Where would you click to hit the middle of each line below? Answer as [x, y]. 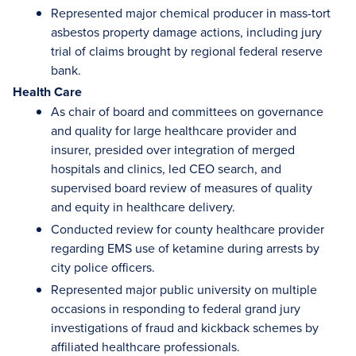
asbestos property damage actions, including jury [186, 32]
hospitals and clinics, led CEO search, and [166, 168]
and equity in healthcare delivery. [145, 207]
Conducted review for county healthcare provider [188, 229]
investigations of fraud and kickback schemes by [185, 327]
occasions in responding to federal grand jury [176, 308]
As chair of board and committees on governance [187, 111]
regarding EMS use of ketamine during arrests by [185, 248]
